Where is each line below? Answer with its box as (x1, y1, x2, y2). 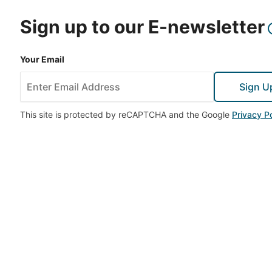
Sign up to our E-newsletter (20, 16, 265, 38)
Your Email (20, 54, 64, 64)
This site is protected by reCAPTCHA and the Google (20, 109, 229, 120)
